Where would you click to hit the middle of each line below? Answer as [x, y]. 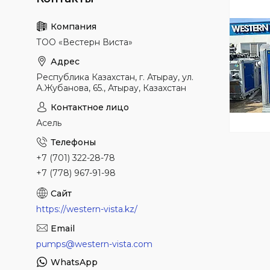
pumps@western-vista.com [94, 244]
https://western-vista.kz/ [87, 209]
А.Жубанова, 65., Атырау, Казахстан [111, 88]
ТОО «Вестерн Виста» [84, 42]
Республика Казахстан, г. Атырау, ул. [115, 77]
